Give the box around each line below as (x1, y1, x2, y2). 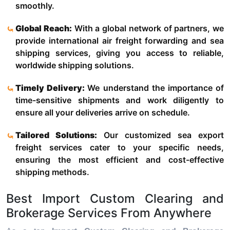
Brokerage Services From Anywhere (6, 205, 212, 221)
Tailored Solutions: (15, 130, 97, 141)
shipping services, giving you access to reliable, (15, 48, 224, 59)
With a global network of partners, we (71, 23, 224, 34)
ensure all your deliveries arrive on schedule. (15, 107, 190, 118)
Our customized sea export (97, 130, 224, 141)
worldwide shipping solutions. (15, 60, 134, 71)
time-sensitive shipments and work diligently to (15, 95, 224, 106)
